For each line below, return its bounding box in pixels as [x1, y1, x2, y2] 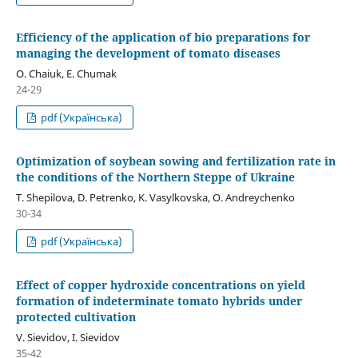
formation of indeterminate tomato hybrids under [15, 292, 302, 308]
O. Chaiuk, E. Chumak [15, 66, 117, 81]
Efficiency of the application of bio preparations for [15, 29, 310, 45]
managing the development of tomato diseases [15, 45, 280, 61]
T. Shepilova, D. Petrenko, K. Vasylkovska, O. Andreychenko [15, 189, 295, 205]
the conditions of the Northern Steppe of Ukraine [15, 169, 295, 185]
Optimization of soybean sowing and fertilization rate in [15, 153, 336, 169]
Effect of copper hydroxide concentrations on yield [15, 276, 305, 292]
